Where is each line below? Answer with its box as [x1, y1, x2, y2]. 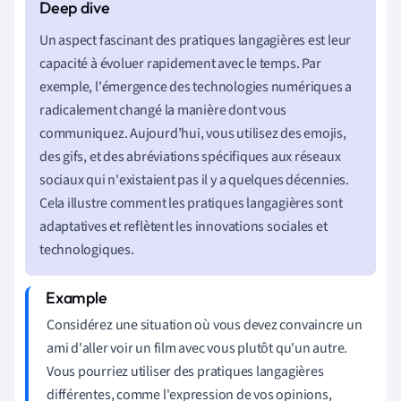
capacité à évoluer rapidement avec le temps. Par [39, 53, 321, 73]
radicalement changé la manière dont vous [39, 99, 287, 120]
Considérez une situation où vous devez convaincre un [47, 314, 363, 335]
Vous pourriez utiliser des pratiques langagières [47, 361, 324, 381]
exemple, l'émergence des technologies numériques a [39, 76, 352, 97]
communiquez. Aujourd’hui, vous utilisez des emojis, [39, 123, 346, 143]
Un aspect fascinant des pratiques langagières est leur [39, 30, 352, 50]
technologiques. [39, 239, 134, 260]
